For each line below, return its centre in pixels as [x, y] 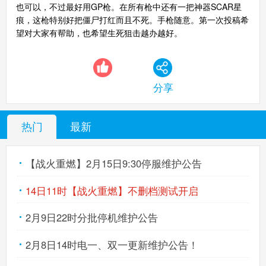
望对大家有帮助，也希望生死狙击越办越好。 [99, 32]
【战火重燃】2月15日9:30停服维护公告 [114, 164]
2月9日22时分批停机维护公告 [92, 218]
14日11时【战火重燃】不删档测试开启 [112, 190]
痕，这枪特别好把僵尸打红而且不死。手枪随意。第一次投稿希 [132, 19]
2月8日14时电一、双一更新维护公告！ [112, 244]
